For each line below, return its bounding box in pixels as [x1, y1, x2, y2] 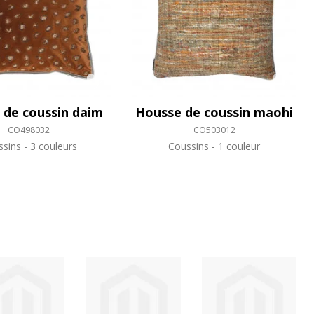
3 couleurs [27, 139, 77, 153]
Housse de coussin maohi [135, 104, 294, 121]
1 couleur [215, 139, 261, 153]
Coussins [168, 139, 212, 153]
